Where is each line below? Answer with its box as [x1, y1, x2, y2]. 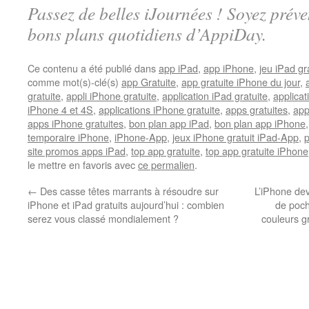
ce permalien [138, 157, 195, 172]
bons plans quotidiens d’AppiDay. [28, 22, 266, 46]
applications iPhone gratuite [99, 102, 220, 117]
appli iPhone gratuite [66, 88, 157, 103]
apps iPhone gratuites [28, 116, 123, 130]
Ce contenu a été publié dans [28, 61, 159, 75]
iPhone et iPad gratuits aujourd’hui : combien [28, 197, 224, 212]
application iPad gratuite [162, 88, 268, 103]
